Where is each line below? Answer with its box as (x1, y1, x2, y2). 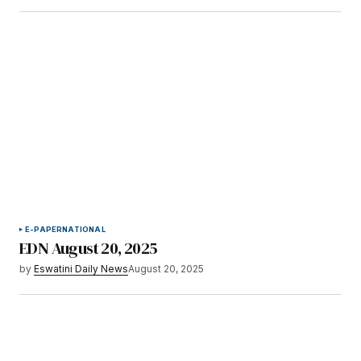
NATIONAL (62, 225, 106, 234)
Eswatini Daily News (34, 263, 128, 276)
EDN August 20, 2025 (19, 237, 158, 260)
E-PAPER (25, 225, 63, 234)
